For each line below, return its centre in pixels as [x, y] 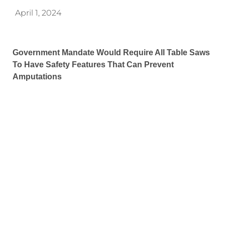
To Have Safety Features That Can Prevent [93, 64]
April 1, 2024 [38, 13]
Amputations [37, 76]
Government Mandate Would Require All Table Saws [111, 52]
